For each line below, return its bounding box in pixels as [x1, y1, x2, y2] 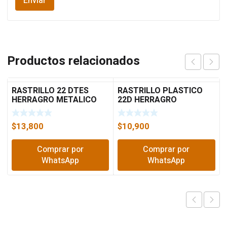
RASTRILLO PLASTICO [118, 85, 203, 97]
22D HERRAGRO [118, 94, 177, 106]
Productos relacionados [7, 52, 140, 70]
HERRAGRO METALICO [12, 94, 97, 106]
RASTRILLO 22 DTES [12, 85, 89, 97]
